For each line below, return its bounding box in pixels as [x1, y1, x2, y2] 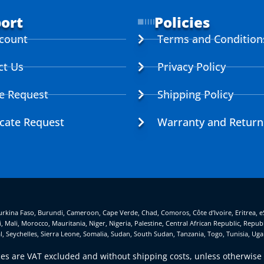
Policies [154, 12, 210, 32]
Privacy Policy [157, 59, 226, 74]
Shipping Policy [157, 87, 233, 101]
